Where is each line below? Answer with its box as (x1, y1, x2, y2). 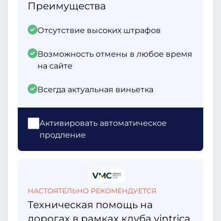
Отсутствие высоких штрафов (37, 26, 161, 35)
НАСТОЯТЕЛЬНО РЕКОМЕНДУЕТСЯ (28, 186, 156, 195)
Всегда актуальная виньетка (37, 85, 153, 94)
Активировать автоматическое (39, 118, 167, 128)
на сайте (37, 61, 73, 71)
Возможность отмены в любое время (37, 49, 192, 59)
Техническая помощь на (28, 199, 153, 211)
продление (39, 130, 86, 140)
